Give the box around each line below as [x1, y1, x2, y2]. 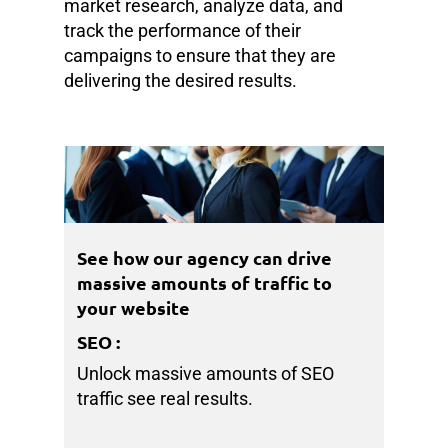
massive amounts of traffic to [77, 271, 333, 295]
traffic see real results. [77, 388, 254, 410]
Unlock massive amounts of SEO [77, 363, 335, 385]
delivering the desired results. [64, 69, 297, 91]
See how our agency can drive [77, 246, 333, 270]
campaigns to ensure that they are [64, 44, 336, 66]
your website [77, 296, 191, 320]
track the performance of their [64, 19, 301, 41]
